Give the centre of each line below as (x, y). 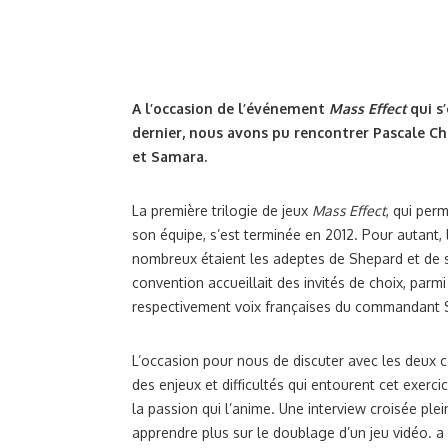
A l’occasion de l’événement (230, 108)
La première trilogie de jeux (222, 210)
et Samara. (169, 156)
